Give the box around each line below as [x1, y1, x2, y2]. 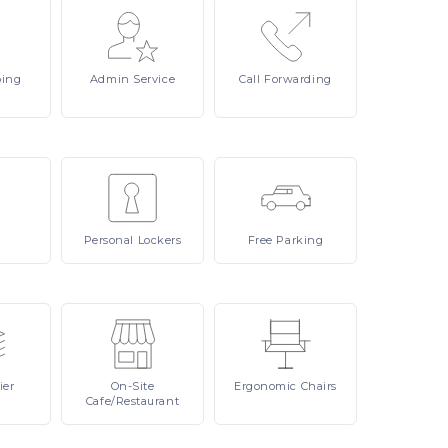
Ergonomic [234, 379, 301, 393]
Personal [83, 233, 138, 247]
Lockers [137, 233, 182, 247]
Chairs [300, 379, 337, 393]
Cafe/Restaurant [85, 394, 180, 408]
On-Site [110, 379, 155, 393]
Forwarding [264, 72, 332, 86]
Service [133, 72, 176, 86]
